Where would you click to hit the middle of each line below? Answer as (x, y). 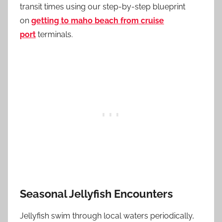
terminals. (54, 34)
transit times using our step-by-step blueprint (103, 6)
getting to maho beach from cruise (98, 20)
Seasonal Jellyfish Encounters (96, 194)
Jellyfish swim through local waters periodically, (107, 216)
